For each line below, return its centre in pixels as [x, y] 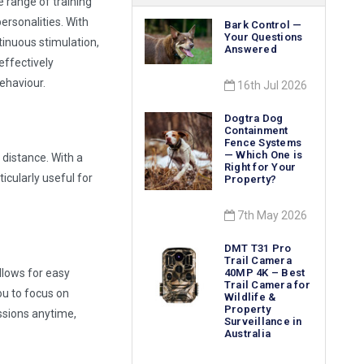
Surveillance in [263, 322]
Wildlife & [250, 297]
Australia [247, 334]
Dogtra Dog [253, 119]
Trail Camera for [267, 285]
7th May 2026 [271, 216]
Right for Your [260, 167]
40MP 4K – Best [264, 273]
